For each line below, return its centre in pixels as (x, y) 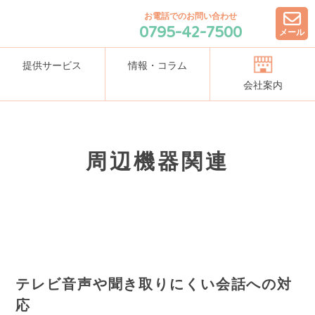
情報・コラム (157, 65)
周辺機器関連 (157, 161)
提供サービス (52, 65)
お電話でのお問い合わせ (191, 16)
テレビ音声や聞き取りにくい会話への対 (154, 284)
